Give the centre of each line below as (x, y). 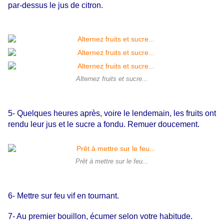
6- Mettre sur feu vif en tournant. (64, 196)
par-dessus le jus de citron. (55, 5)
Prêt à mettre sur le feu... (112, 162)
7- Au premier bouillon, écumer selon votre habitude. (100, 216)
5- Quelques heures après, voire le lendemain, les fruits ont (112, 113)
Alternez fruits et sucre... (112, 79)
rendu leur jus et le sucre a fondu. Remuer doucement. (104, 124)
